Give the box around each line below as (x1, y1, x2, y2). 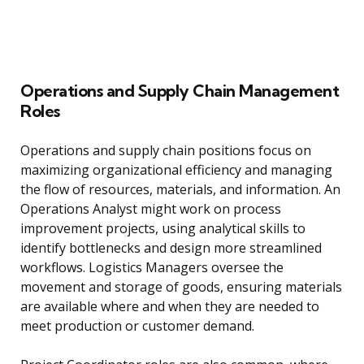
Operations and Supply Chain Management (20, 80, 339, 102)
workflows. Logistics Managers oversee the (20, 258, 284, 277)
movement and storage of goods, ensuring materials (20, 278, 342, 297)
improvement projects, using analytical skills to (20, 219, 305, 238)
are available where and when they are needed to (20, 297, 319, 316)
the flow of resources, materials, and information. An (20, 180, 340, 199)
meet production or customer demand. (20, 317, 254, 336)
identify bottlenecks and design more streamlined (20, 239, 322, 258)
